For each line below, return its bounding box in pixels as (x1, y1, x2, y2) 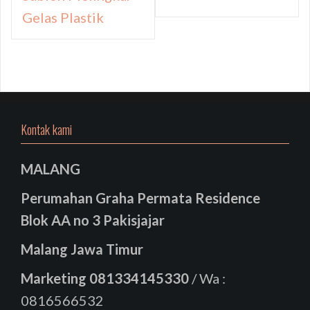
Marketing (21, 270, 89, 287)
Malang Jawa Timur (21, 241, 143, 258)
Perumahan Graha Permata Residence (21, 190, 260, 207)
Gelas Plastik (22, 9, 104, 26)
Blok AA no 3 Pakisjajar (21, 212, 165, 229)
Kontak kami (21, 120, 72, 139)
